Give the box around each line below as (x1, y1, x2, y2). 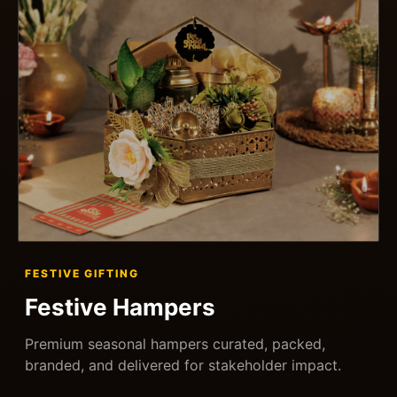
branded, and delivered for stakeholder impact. (25, 355, 341, 374)
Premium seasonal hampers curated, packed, (25, 334, 325, 353)
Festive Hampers (25, 292, 215, 321)
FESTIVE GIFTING (25, 266, 139, 280)
